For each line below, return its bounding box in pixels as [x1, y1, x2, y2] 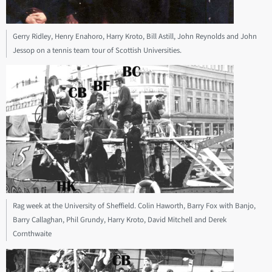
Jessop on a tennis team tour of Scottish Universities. [13, 44, 182, 56]
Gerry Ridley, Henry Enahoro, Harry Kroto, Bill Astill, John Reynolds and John [13, 30, 257, 42]
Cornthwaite [13, 228, 52, 240]
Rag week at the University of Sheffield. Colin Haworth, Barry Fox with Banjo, [13, 200, 256, 212]
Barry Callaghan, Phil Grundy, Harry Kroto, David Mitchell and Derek [13, 214, 226, 226]
